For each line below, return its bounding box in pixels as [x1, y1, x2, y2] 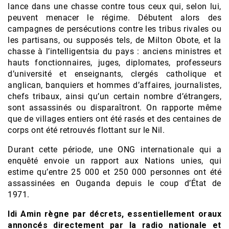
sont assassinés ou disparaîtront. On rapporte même [8, 103, 221, 113]
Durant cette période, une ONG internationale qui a [8, 145, 221, 155]
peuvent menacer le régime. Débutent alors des [8, 13, 221, 23]
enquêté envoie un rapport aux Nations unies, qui [8, 156, 221, 166]
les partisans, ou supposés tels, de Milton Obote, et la [8, 35, 221, 45]
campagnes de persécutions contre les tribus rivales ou [8, 24, 221, 34]
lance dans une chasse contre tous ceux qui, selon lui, [8, 2, 221, 12]
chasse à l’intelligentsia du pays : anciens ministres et [8, 47, 221, 57]
